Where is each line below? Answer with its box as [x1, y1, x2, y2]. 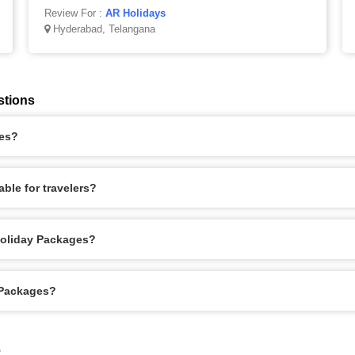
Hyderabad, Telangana [49, 23, 155, 35]
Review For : [44, 7, 105, 19]
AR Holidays [105, 7, 166, 19]
